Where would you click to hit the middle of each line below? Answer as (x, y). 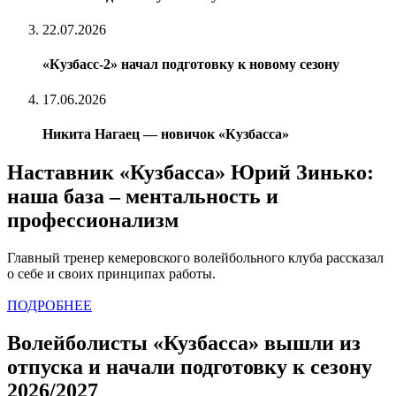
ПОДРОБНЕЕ (49, 306)
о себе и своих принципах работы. (111, 274)
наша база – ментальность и (143, 197)
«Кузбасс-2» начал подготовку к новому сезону (191, 65)
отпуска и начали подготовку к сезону (190, 366)
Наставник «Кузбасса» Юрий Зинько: (190, 173)
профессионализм (93, 221)
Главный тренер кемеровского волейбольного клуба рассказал (195, 258)
